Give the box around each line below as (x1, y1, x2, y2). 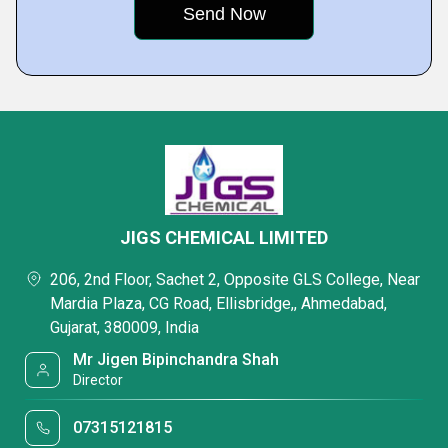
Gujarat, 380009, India (50, 318, 199, 337)
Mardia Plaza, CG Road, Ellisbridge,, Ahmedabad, (50, 294, 387, 313)
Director (73, 372, 124, 388)
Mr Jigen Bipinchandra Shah (73, 350, 280, 369)
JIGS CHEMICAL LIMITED (120, 227, 328, 248)
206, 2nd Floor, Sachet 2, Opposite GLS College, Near (50, 270, 420, 289)
